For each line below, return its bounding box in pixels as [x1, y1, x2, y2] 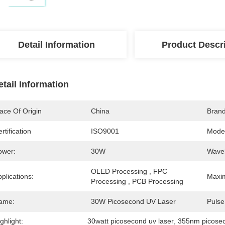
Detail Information [18, 40, 95, 50]
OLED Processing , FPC [91, 167, 167, 175]
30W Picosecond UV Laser [91, 197, 176, 205]
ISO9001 [91, 127, 119, 135]
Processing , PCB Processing [91, 177, 183, 185]
